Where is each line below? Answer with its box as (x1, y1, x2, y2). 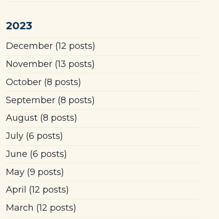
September (5, 94, 55, 106)
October (5, 76, 42, 88)
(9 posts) (24, 166, 64, 177)
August (5, 112, 38, 124)
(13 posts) (52, 59, 95, 70)
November (5, 59, 52, 70)
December (5, 41, 53, 52)
